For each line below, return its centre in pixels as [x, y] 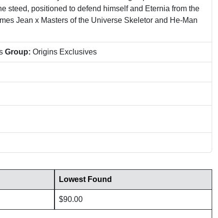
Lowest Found [85, 180]
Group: [18, 52]
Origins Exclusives [64, 52]
